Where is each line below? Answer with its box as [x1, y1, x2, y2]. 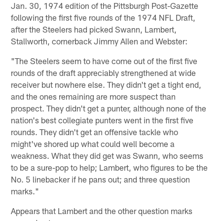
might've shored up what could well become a [11, 138, 175, 148]
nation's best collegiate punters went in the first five [11, 114, 194, 125]
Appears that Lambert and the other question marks [11, 205, 193, 216]
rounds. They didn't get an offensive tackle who [11, 126, 179, 137]
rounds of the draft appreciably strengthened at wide [11, 67, 196, 77]
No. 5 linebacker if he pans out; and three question [11, 174, 190, 184]
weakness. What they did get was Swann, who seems [11, 150, 204, 160]
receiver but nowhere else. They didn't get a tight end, [11, 79, 202, 89]
